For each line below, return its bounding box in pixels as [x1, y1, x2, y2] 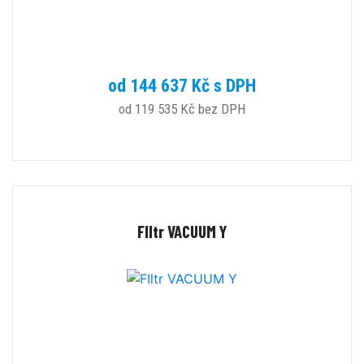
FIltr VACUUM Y [137, 221, 227, 242]
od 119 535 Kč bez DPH [119, 101, 245, 118]
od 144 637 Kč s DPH [108, 76, 256, 97]
